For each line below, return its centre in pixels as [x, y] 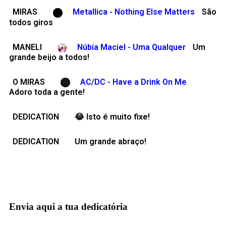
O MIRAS [29, 82]
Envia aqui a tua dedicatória [68, 207]
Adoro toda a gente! [47, 92]
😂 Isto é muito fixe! [112, 117]
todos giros [31, 22]
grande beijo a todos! [49, 58]
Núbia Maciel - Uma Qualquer [132, 47]
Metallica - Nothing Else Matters [134, 12]
